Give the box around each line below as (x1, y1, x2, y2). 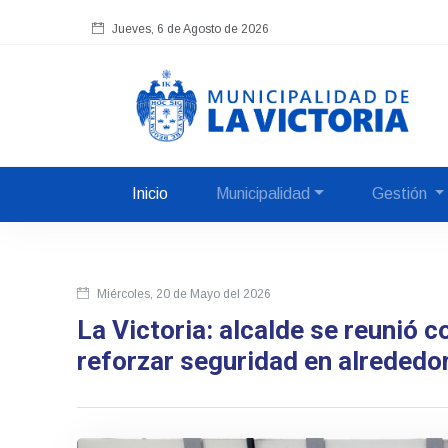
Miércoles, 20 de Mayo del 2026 (94, 287, 271, 302)
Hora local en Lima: (107, 45, 214, 59)
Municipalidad (216, 185, 310, 203)
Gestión (371, 185, 431, 203)
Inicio (132, 185, 168, 203)
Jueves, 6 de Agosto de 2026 (112, 16, 269, 30)
